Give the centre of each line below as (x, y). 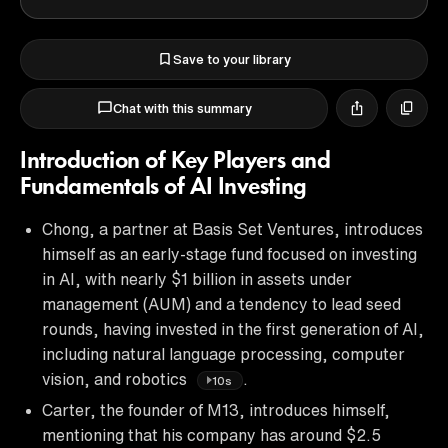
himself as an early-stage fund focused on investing (229, 253)
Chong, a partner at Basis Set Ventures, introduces (232, 228)
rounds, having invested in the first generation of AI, (233, 328)
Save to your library (232, 59)
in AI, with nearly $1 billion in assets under (197, 278)
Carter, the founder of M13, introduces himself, (216, 409)
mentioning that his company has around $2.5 (211, 434)
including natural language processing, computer (223, 353)
